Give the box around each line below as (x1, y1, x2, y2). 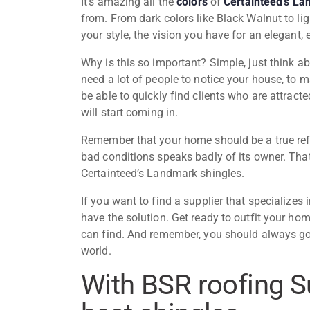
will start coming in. (81, 105, 181, 119)
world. (81, 244, 114, 257)
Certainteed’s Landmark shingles (81, 166, 242, 180)
